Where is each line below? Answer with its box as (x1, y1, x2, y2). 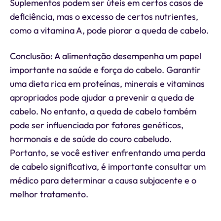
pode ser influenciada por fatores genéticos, (10, 119, 184, 131)
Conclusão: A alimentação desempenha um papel (10, 50, 201, 62)
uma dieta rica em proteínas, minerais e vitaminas (10, 78, 205, 89)
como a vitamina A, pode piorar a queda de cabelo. (10, 25, 209, 36)
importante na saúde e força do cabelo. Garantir (10, 64, 201, 75)
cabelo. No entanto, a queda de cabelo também (10, 106, 196, 117)
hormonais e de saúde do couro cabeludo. (10, 133, 172, 145)
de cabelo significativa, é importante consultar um (10, 161, 206, 172)
